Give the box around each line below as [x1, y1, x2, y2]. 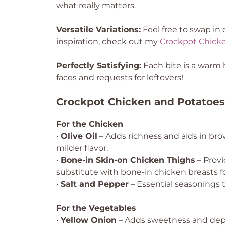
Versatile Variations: [56, 25, 141, 34]
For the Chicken [56, 119, 123, 129]
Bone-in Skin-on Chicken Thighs [61, 155, 195, 165]
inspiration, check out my [56, 37, 160, 46]
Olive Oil [61, 131, 97, 141]
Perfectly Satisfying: [56, 61, 141, 70]
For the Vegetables [56, 203, 136, 213]
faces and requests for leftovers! [56, 73, 183, 82]
